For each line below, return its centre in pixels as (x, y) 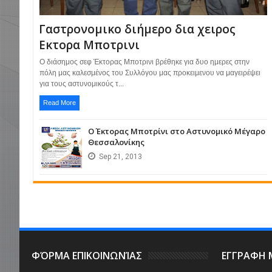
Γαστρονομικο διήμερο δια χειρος (137, 29)
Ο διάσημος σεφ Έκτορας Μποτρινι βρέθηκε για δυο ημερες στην (144, 62)
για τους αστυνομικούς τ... (82, 84)
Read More (59, 103)
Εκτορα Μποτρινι (89, 45)
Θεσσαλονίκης (116, 142)
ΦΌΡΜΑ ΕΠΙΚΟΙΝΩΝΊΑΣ (87, 256)
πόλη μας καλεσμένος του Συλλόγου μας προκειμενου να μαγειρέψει (150, 73)
